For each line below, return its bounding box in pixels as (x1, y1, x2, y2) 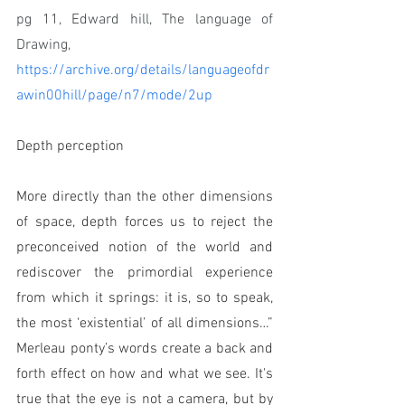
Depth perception (16, 137, 124, 156)
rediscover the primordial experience (16, 264, 273, 283)
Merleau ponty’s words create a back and (16, 340, 273, 359)
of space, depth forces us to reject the (16, 213, 273, 232)
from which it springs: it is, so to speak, (16, 289, 273, 308)
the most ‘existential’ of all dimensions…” (16, 315, 273, 334)
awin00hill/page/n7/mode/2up (16, 87, 212, 106)
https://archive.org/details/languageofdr (16, 61, 269, 80)
